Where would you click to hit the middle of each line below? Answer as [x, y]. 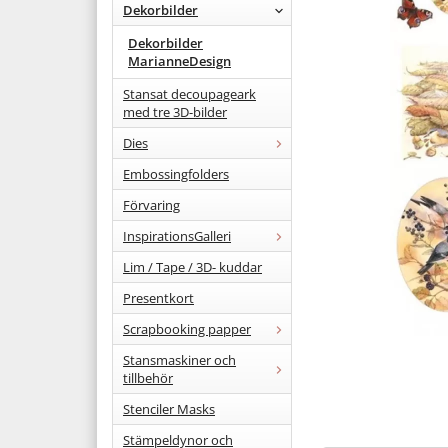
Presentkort [158, 297]
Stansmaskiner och [179, 359]
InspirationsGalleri [177, 235]
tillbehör [148, 377]
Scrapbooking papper [187, 328]
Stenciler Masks [169, 408]
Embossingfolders [176, 173]
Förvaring [151, 204]
